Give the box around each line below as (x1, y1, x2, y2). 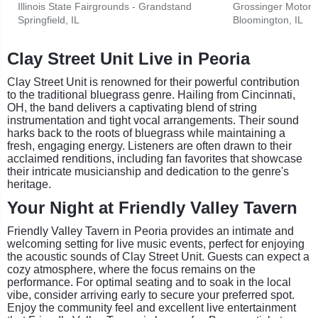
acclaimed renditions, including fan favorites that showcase (7, 152, 302, 165)
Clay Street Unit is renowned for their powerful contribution (7, 75, 300, 88)
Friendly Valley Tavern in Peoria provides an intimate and (7, 224, 294, 237)
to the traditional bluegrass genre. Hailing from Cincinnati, (7, 88, 295, 101)
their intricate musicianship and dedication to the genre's (7, 165, 289, 177)
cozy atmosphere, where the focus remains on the (7, 263, 256, 275)
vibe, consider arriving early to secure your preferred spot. (7, 288, 295, 301)
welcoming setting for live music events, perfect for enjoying (7, 237, 305, 250)
